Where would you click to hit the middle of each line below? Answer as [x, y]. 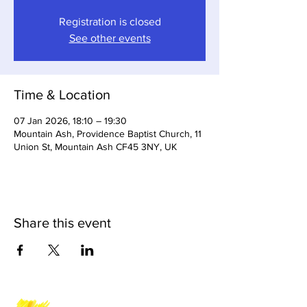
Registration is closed [110, 22]
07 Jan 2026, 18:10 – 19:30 [70, 121]
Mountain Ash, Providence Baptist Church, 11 [108, 134]
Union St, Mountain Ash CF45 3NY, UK [95, 147]
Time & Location [62, 95]
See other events [110, 38]
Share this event [62, 223]
